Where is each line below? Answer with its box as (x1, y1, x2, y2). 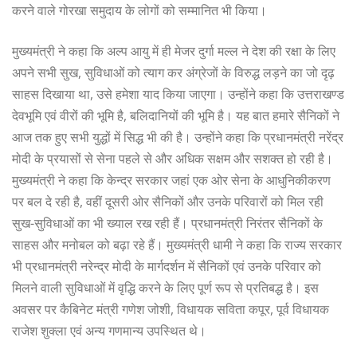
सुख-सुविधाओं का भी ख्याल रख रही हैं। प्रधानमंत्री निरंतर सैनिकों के (12, 214, 323, 232)
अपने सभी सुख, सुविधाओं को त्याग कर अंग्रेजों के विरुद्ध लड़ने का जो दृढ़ (12, 63, 335, 81)
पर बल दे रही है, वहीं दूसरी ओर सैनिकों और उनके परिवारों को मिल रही (12, 192, 324, 210)
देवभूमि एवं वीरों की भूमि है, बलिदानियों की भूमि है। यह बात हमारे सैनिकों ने (12, 106, 339, 124)
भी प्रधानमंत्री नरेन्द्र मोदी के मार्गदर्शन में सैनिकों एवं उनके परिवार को (12, 257, 321, 275)
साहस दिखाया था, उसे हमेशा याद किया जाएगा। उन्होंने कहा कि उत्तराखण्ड (12, 84, 344, 103)
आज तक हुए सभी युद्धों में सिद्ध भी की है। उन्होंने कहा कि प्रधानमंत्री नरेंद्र (12, 127, 343, 146)
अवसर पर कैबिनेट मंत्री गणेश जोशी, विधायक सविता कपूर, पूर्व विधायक (12, 300, 329, 318)
